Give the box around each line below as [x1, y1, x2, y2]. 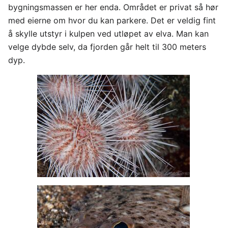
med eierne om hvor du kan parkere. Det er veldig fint [8, 15, 216, 25]
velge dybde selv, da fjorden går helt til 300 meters [8, 42, 206, 52]
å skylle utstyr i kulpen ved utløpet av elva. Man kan [8, 28, 209, 39]
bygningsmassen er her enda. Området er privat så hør [8, 2, 218, 12]
